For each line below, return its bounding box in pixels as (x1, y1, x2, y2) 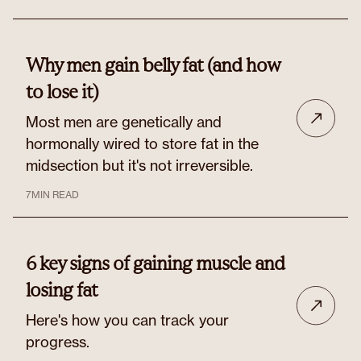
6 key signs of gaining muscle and (26, 251, 284, 275)
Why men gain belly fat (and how (26, 53, 280, 77)
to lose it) (26, 80, 98, 103)
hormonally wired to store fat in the (26, 135, 259, 152)
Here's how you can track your (26, 311, 229, 329)
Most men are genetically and (26, 113, 222, 131)
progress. (26, 333, 89, 351)
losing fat (26, 278, 98, 301)
